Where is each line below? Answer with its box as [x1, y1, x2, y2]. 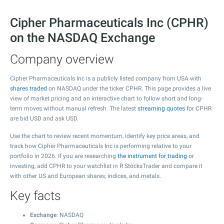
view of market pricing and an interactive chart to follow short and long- [10, 95, 202, 102]
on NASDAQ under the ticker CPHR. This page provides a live [47, 85, 211, 92]
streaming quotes [137, 105, 185, 112]
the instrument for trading [117, 152, 187, 159]
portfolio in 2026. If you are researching [10, 152, 117, 159]
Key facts [10, 188, 61, 203]
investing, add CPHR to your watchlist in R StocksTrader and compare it [10, 162, 202, 169]
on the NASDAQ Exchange [10, 30, 155, 45]
